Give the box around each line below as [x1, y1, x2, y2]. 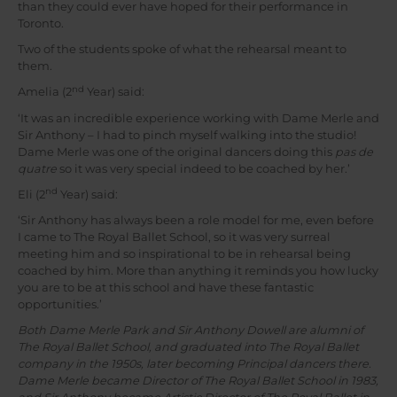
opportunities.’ [18, 298, 102, 312]
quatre [18, 161, 57, 175]
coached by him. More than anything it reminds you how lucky [18, 264, 378, 278]
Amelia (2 [18, 85, 72, 99]
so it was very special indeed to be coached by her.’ [57, 161, 350, 175]
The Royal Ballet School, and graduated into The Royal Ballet [18, 340, 359, 354]
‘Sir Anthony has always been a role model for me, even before [18, 214, 374, 228]
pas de [332, 144, 373, 159]
